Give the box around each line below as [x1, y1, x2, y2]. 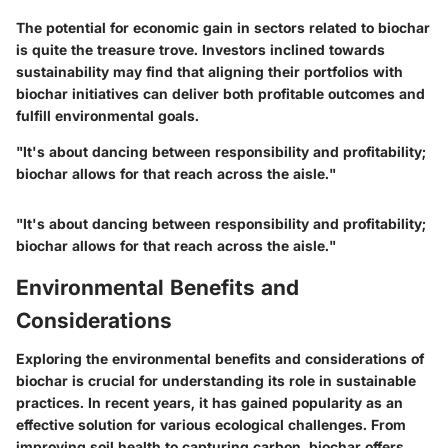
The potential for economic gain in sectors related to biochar [16, 19, 430, 37]
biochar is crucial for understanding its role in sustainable [16, 371, 416, 389]
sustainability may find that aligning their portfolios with [16, 63, 403, 81]
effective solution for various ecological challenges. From [16, 415, 406, 433]
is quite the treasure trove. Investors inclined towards [16, 41, 385, 59]
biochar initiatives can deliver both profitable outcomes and [16, 85, 425, 103]
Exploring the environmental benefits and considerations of [16, 349, 424, 367]
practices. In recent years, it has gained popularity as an [16, 393, 403, 411]
